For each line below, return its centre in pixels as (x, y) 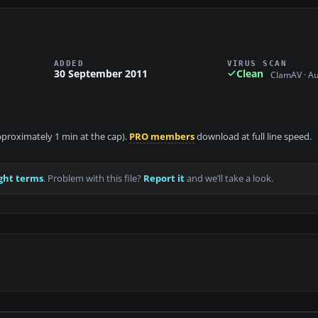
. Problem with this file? (93, 179)
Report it (164, 179)
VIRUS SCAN (257, 63)
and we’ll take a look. (229, 179)
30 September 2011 (101, 73)
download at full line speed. (253, 137)
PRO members (162, 137)
